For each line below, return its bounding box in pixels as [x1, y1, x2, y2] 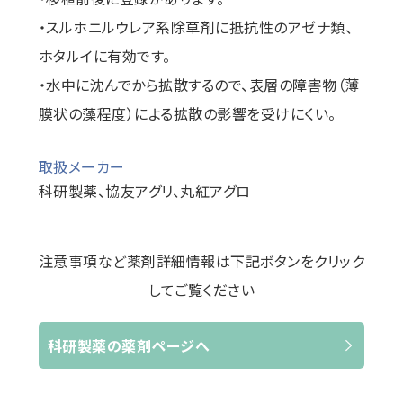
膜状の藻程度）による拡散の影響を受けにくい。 [38, 103, 336, 124]
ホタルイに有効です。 [38, 45, 171, 67]
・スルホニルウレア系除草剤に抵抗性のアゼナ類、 [38, 16, 354, 38]
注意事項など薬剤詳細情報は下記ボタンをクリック [38, 250, 365, 272]
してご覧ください [148, 279, 255, 300]
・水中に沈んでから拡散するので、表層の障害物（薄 [38, 74, 360, 95]
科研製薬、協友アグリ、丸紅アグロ [38, 180, 251, 201]
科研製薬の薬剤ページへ [47, 335, 210, 356]
